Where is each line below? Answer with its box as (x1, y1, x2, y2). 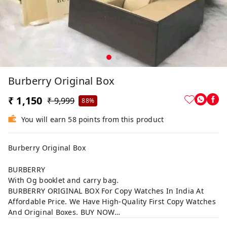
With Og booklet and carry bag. (8, 175, 119, 185)
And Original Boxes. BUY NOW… (8, 207, 120, 217)
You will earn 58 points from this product (21, 115, 164, 124)
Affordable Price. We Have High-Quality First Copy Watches (8, 197, 216, 206)
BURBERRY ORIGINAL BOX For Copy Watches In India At (8, 186, 204, 196)
